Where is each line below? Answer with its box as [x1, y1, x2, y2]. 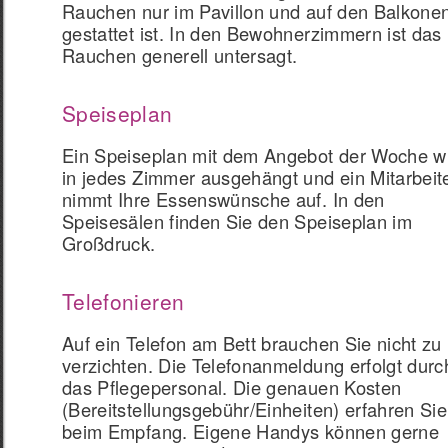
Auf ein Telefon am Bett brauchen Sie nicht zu [62, 330, 442, 356]
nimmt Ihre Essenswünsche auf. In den [62, 186, 385, 212]
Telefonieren [62, 286, 185, 316]
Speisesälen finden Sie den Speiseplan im [62, 208, 413, 234]
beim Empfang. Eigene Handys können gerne [62, 418, 440, 444]
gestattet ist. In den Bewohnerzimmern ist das [62, 20, 442, 46]
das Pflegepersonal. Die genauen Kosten [62, 374, 402, 400]
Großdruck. [62, 230, 156, 256]
